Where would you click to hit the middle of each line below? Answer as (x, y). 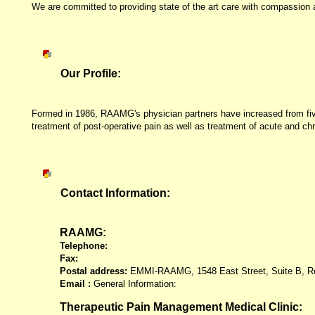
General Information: (134, 283)
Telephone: (84, 245)
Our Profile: (91, 73)
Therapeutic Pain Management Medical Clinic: (181, 307)
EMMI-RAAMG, (161, 271)
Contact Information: (115, 193)
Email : (75, 283)
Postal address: (94, 271)
